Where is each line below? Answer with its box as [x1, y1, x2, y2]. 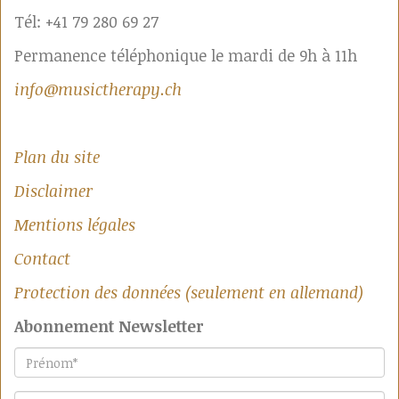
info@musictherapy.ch [14, 78, 182, 100]
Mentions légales [14, 214, 135, 235]
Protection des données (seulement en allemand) [14, 281, 363, 303]
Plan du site [14, 146, 100, 167]
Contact [14, 248, 70, 269]
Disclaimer [14, 180, 93, 201]
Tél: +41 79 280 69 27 [14, 11, 159, 32]
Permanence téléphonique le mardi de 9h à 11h [14, 45, 357, 66]
